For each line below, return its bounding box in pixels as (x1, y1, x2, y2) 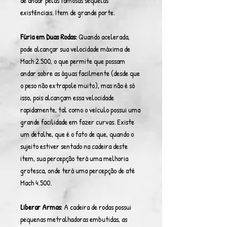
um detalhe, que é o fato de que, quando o (20, 129, 134, 139)
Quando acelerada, (77, 31, 130, 42)
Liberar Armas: (20, 202, 62, 212)
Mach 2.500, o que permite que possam (20, 56, 125, 66)
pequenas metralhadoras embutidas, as (20, 214, 127, 224)
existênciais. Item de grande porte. (20, 7, 115, 18)
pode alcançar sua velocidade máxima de (20, 44, 130, 54)
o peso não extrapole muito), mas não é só (20, 80, 135, 91)
